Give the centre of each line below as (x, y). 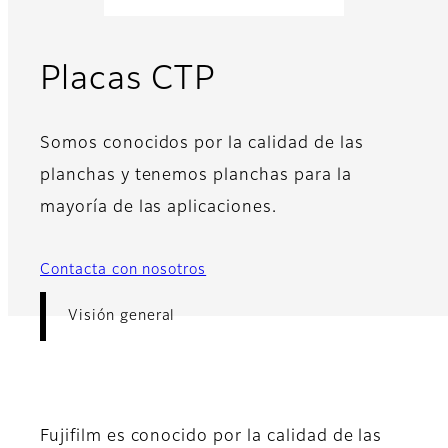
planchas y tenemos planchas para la (196, 176)
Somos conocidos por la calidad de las (202, 144)
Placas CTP (127, 80)
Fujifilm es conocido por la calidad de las (211, 437)
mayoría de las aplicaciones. (158, 208)
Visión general (122, 316)
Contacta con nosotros (123, 270)
